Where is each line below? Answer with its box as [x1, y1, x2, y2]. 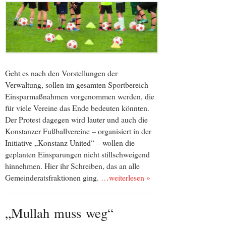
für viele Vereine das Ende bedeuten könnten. [5, 102, 149, 113]
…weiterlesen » [101, 172, 150, 183]
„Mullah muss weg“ [5, 203, 114, 221]
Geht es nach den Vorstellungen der [5, 67, 118, 78]
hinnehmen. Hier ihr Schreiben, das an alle [5, 160, 140, 171]
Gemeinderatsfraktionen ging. [5, 172, 101, 183]
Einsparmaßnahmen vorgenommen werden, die [5, 90, 154, 101]
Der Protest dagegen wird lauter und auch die [5, 114, 148, 125]
